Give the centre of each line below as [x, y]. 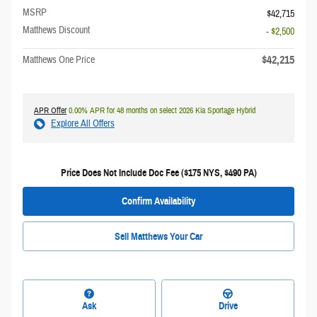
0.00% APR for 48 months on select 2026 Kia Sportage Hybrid [161, 110]
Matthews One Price [59, 60]
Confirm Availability [158, 201]
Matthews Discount [56, 30]
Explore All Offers [83, 123]
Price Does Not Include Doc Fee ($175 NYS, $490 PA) [158, 173]
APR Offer [50, 110]
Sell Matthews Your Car [158, 236]
